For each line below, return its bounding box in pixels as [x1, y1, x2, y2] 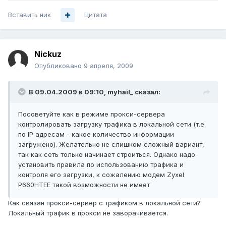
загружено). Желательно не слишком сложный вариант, [18, 140, 204, 149]
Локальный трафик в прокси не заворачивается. [8, 209, 168, 217]
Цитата [84, 11, 107, 19]
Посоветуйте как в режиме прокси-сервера [18, 110, 165, 119]
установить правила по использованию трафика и [18, 160, 184, 169]
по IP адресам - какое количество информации [18, 130, 174, 139]
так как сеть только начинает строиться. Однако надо [18, 150, 195, 159]
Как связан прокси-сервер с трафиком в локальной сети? [8, 199, 201, 207]
